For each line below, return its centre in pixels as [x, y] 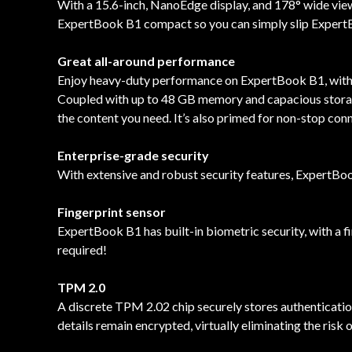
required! [82, 249]
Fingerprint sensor [112, 211]
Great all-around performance [146, 60]
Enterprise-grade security [133, 155]
